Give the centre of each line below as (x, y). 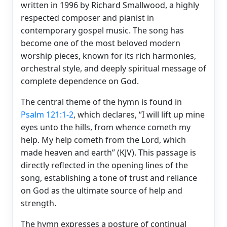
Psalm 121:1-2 (47, 114)
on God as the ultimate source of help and (102, 190)
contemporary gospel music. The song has (102, 30)
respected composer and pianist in (87, 17)
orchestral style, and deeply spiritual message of (113, 68)
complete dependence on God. (80, 81)
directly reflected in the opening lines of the (104, 165)
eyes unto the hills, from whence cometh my (106, 127)
